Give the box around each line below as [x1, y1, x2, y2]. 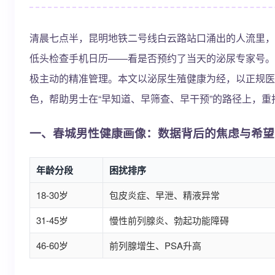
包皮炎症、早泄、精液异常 [109, 188, 220, 201]
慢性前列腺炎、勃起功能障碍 [109, 214, 229, 227]
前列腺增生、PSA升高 [109, 239, 201, 252]
